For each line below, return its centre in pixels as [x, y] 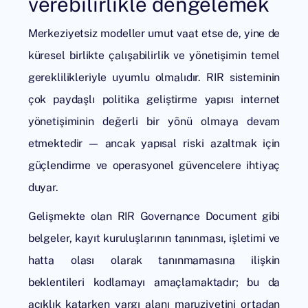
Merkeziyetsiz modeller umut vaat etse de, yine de [154, 33]
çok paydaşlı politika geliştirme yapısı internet [154, 99]
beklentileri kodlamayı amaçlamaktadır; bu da [154, 282]
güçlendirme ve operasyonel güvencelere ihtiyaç [154, 165]
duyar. [43, 187]
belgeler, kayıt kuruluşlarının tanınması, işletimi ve [154, 238]
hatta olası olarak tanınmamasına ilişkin [154, 260]
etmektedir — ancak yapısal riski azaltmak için [154, 143]
